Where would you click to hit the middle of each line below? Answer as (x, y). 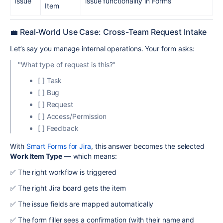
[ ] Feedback (58, 128)
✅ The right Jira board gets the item (68, 188)
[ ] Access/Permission (72, 116)
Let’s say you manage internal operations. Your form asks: (103, 48)
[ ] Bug (49, 92)
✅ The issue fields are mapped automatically (82, 204)
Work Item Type (36, 156)
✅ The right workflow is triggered (63, 172)
